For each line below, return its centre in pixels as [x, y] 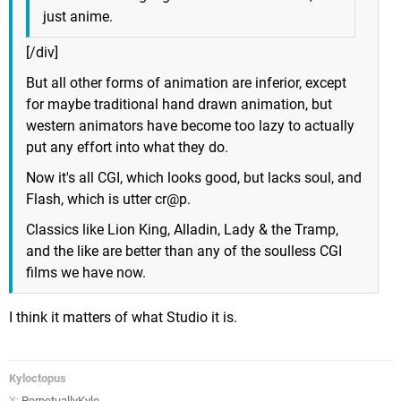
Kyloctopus [38, 378]
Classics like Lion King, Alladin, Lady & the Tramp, [182, 229]
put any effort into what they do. [127, 147]
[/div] [42, 52]
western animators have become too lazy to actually [190, 125]
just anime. [78, 16]
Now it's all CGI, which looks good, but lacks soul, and [194, 177]
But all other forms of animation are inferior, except [186, 82]
